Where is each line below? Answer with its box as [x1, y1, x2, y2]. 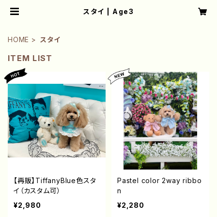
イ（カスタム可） [14, 186, 61, 195]
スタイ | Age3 [83, 7, 134, 15]
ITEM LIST [8, 53, 53, 63]
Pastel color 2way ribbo [117, 176, 202, 185]
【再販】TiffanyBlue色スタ [14, 176, 96, 185]
